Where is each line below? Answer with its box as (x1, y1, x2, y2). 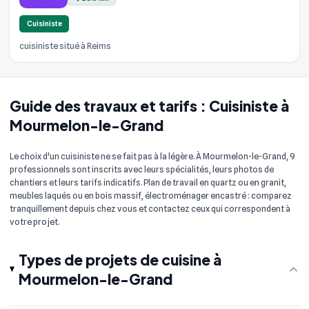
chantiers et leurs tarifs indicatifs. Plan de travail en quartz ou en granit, (10, 177, 286, 188)
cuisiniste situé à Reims (19, 41, 111, 51)
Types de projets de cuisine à (18, 250, 221, 269)
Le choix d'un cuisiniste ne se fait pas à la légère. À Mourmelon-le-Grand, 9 (10, 151, 295, 161)
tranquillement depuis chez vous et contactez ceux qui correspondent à (10, 203, 290, 214)
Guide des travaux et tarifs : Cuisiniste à (10, 97, 289, 115)
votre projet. (10, 217, 59, 227)
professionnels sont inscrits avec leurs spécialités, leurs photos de (10, 164, 274, 175)
